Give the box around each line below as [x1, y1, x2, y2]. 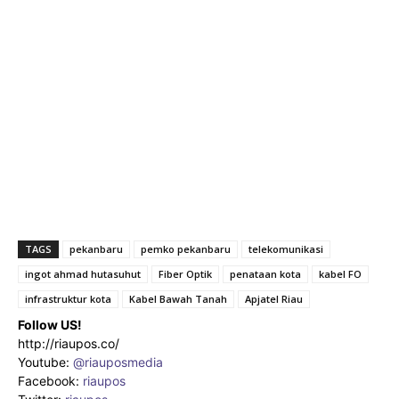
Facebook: [18, 372, 83, 388]
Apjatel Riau [245, 291, 303, 305]
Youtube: [18, 354, 73, 370]
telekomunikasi [248, 241, 323, 256]
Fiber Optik [159, 266, 212, 281]
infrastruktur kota [25, 291, 111, 305]
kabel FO [319, 266, 362, 281]
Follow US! [18, 316, 82, 332]
